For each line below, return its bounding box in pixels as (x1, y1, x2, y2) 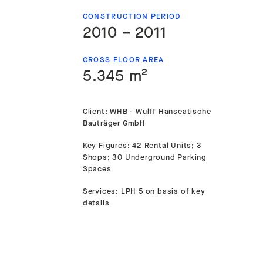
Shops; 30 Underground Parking (82, 152, 207, 163)
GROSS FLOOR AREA (82, 55, 164, 65)
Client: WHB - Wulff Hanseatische (82, 106, 211, 117)
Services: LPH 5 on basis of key (82, 186, 205, 197)
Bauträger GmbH (82, 118, 146, 129)
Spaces (82, 164, 112, 174)
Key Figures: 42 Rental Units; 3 (82, 140, 202, 151)
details (82, 198, 110, 208)
